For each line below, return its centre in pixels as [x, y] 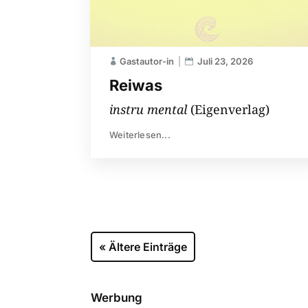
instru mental [148, 109]
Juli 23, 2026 [225, 61]
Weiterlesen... [140, 134]
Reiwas [136, 85]
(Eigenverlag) [228, 109]
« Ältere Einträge [143, 246]
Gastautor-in [147, 61]
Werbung [117, 297]
